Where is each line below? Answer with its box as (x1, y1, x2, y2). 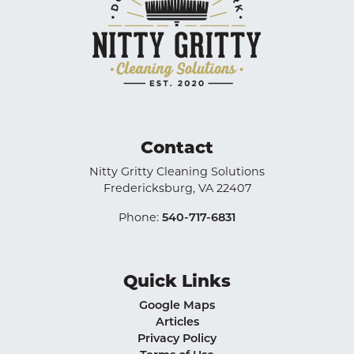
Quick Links (123, 269, 231, 291)
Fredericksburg (103, 180, 193, 195)
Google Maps (139, 297, 215, 312)
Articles (155, 314, 199, 329)
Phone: (119, 209, 162, 224)
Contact (141, 136, 213, 157)
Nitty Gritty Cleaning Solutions (89, 164, 265, 179)
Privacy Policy (137, 330, 217, 345)
